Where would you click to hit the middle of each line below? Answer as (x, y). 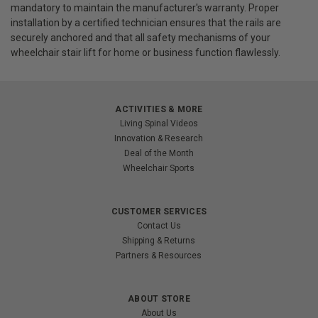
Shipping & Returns (159, 241)
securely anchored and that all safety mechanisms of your (141, 38)
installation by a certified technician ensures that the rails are (146, 23)
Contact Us (159, 226)
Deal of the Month (159, 154)
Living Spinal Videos (159, 124)
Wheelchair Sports (159, 169)
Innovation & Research (159, 139)
